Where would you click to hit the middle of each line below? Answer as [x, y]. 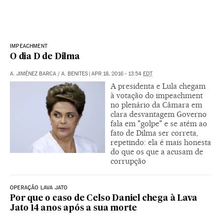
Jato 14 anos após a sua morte [74, 208]
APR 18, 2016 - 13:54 [117, 74]
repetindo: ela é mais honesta [161, 142]
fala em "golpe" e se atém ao [159, 123]
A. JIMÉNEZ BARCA [33, 74]
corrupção [128, 161]
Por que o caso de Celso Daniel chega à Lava [104, 198]
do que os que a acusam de [157, 151]
